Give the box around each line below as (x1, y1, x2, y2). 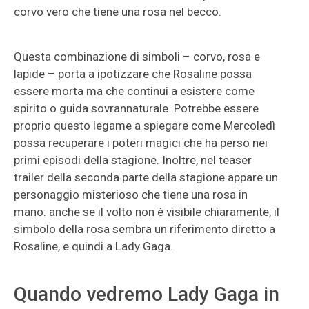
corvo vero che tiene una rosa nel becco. (14, 5, 221, 19)
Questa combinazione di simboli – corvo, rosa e (14, 50, 260, 63)
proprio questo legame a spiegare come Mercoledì (14, 119, 275, 132)
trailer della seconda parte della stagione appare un (14, 170, 278, 184)
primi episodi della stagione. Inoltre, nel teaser (14, 153, 252, 167)
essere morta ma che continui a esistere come (14, 84, 255, 98)
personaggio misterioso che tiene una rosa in (14, 188, 248, 201)
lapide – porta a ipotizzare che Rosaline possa (14, 67, 252, 81)
